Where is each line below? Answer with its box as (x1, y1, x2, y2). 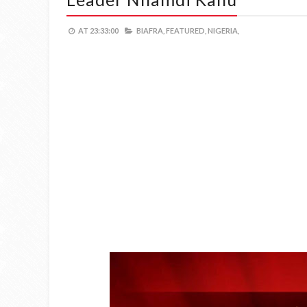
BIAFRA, (136, 26, 164, 35)
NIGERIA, (208, 26, 239, 35)
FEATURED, (166, 26, 206, 35)
